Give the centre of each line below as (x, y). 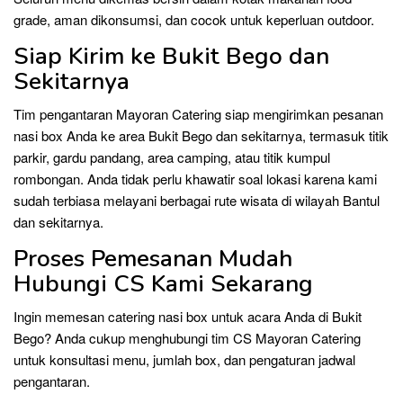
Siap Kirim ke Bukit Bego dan (171, 56)
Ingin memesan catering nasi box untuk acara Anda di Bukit (188, 316)
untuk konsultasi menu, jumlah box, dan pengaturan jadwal (184, 359)
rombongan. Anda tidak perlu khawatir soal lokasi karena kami (195, 178)
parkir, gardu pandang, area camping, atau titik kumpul (172, 157)
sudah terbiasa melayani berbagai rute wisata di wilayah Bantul (197, 200)
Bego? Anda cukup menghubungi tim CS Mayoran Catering (187, 337)
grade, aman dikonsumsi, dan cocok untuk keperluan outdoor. (194, 19)
